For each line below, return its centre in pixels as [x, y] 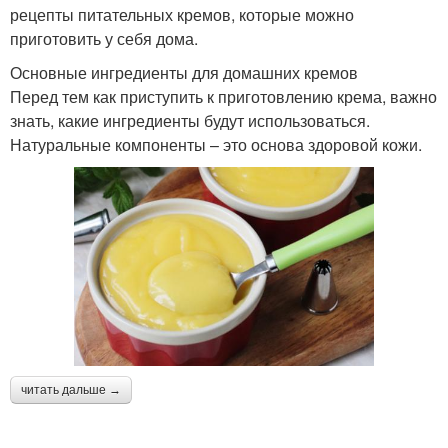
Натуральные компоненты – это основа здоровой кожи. [216, 144]
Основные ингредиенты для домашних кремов [184, 72]
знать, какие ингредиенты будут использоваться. [190, 120]
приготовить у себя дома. [104, 38]
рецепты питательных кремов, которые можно [182, 14]
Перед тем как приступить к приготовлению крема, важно [223, 96]
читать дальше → [71, 390]
